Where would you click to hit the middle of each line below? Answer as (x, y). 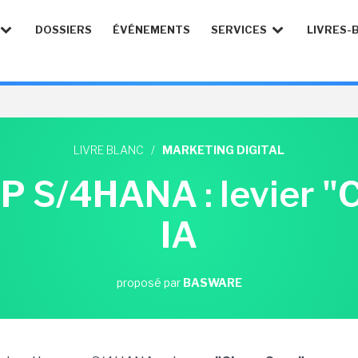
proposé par (149, 282)
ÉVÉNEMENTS (151, 30)
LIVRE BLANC (109, 150)
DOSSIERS (64, 30)
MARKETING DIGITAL (223, 150)
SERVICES (240, 30)
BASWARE (212, 282)
